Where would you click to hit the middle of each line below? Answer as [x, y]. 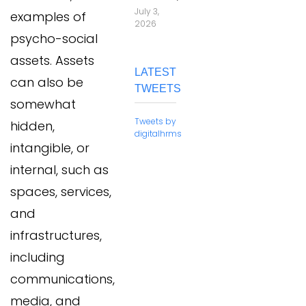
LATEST [155, 72]
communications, [62, 279]
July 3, [147, 11]
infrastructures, [56, 236]
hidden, [32, 126]
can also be [47, 83]
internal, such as [59, 170]
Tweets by [155, 121]
